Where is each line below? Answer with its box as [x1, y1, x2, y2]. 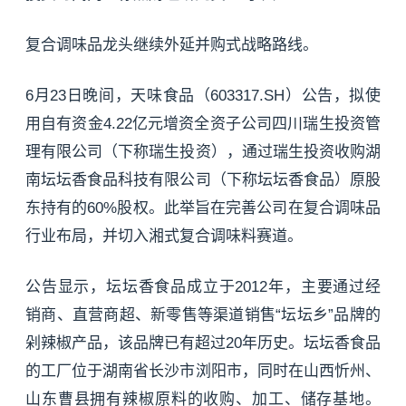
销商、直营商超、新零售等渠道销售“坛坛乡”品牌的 [25, 306, 381, 324]
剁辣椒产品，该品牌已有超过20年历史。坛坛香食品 [25, 334, 381, 352]
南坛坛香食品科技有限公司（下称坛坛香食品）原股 [25, 171, 381, 188]
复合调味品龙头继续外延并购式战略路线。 [25, 36, 318, 53]
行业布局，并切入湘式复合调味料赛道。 [25, 227, 303, 245]
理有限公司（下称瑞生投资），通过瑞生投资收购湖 [25, 143, 381, 160]
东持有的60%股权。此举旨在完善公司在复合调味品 [25, 199, 381, 217]
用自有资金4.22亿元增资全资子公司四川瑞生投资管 [25, 115, 381, 132]
